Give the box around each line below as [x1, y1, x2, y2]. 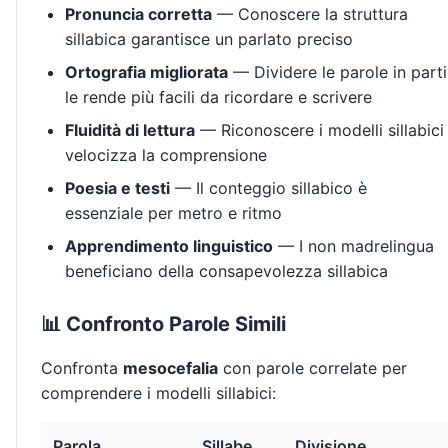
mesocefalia [123, 358, 218, 379]
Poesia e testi [65, 178, 170, 199]
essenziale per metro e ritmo [65, 203, 282, 224]
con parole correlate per [218, 358, 407, 379]
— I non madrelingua [273, 236, 434, 257]
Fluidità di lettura [65, 120, 195, 141]
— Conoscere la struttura [212, 4, 408, 25]
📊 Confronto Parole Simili [41, 312, 286, 337]
